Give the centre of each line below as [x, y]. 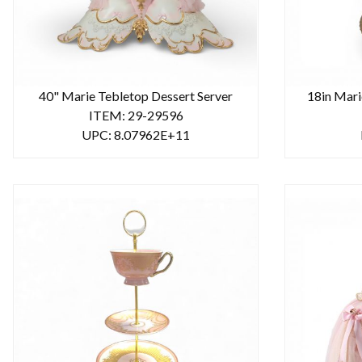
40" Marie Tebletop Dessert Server [136, 96]
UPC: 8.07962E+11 [136, 135]
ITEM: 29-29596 [136, 116]
